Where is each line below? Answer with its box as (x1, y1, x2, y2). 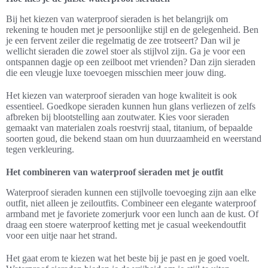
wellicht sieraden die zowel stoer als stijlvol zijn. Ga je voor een (6, 46, 245, 56)
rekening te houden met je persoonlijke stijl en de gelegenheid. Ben (6, 25, 258, 35)
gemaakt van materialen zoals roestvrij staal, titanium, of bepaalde (6, 123, 252, 133)
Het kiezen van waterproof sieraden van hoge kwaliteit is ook (6, 90, 237, 100)
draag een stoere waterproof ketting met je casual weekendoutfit (6, 220, 246, 230)
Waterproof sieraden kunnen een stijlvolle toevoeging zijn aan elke (6, 187, 256, 197)
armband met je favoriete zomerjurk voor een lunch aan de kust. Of (6, 209, 258, 219)
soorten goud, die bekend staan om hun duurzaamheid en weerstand (6, 133, 261, 144)
